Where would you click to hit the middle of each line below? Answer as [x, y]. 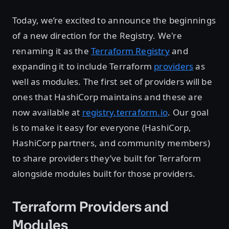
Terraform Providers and [90, 207]
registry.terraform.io [125, 112]
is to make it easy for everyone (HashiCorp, [102, 128]
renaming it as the [52, 51]
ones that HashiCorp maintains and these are [108, 97]
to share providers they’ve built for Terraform [107, 158]
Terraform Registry [130, 51]
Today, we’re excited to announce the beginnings [114, 20]
